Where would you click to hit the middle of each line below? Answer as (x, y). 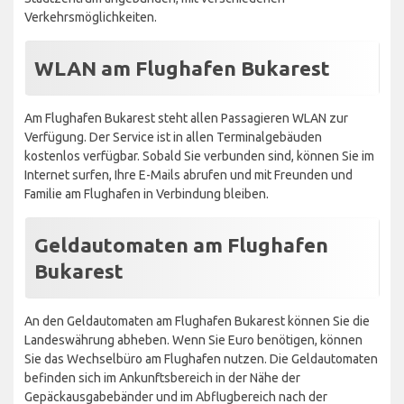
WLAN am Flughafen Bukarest (182, 68)
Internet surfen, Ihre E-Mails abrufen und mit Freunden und (188, 174)
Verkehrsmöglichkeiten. (91, 17)
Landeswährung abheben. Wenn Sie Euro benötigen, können (193, 340)
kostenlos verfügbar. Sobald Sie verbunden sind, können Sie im (199, 156)
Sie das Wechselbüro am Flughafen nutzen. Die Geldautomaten (201, 358)
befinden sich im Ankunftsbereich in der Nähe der (162, 377)
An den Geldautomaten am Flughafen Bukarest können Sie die (197, 321)
